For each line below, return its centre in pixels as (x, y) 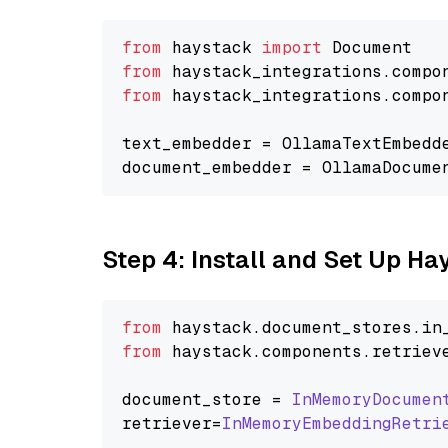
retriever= (172, 423)
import (292, 47)
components (312, 351)
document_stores (337, 327)
